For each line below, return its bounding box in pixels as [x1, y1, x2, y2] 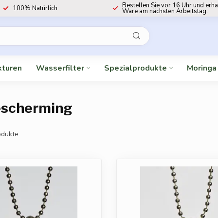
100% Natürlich [13, 4, 57, 13]
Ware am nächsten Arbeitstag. [122, 7, 208, 16]
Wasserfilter [36, 63, 84, 73]
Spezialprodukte [104, 63, 167, 73]
